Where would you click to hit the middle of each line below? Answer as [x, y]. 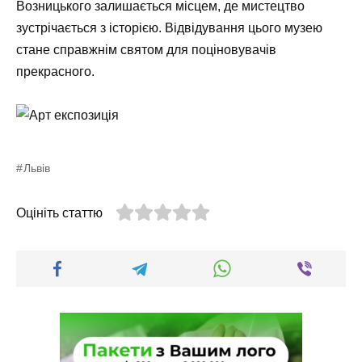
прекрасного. [55, 72]
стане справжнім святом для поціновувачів [146, 50]
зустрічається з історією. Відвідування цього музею [169, 28]
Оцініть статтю [59, 213]
